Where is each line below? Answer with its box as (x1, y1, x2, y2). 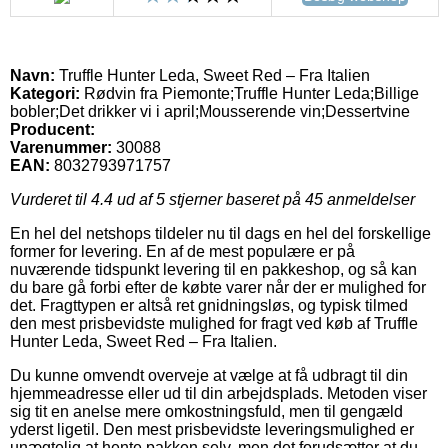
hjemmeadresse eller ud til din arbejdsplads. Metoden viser (10, 384, 427, 402)
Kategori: (10, 84, 80, 102)
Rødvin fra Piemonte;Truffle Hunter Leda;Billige (80, 84, 419, 102)
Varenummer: (10, 138, 112, 156)
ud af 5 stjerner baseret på (113, 190, 305, 208)
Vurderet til (10, 190, 91, 208)
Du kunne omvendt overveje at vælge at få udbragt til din (10, 366, 408, 384)
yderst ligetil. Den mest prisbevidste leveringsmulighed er (10, 420, 414, 438)
